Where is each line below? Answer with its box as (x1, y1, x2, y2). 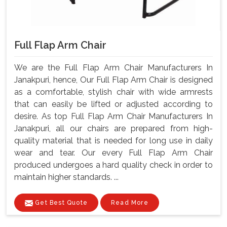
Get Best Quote (33, 199, 88, 207)
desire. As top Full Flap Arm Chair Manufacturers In (14, 111, 213, 122)
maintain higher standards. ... (14, 172, 119, 182)
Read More (111, 199, 148, 207)
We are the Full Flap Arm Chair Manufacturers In (14, 63, 213, 73)
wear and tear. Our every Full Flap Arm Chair (14, 148, 213, 158)
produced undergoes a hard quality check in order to (14, 160, 213, 170)
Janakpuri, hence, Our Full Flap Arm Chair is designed (14, 75, 213, 85)
